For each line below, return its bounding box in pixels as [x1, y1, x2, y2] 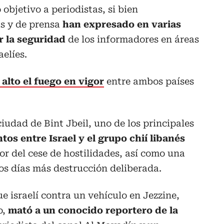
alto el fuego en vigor [2, 76, 104, 87]
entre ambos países [104, 76, 194, 87]
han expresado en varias [60, 19, 181, 30]
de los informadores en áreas [65, 34, 199, 45]
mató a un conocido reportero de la [5, 205, 178, 216]
